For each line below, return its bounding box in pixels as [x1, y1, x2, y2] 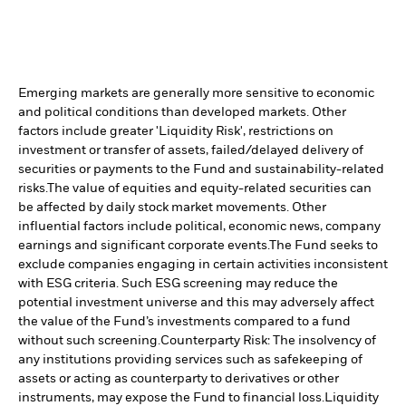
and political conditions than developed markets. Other [18, 106, 346, 120]
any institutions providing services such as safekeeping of [18, 353, 362, 367]
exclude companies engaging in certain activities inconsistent [18, 258, 388, 272]
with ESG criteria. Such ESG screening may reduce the [18, 277, 338, 291]
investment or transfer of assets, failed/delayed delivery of [18, 144, 363, 158]
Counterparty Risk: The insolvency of [160, 334, 376, 348]
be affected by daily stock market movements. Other [18, 201, 326, 215]
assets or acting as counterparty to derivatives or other [18, 372, 339, 386]
